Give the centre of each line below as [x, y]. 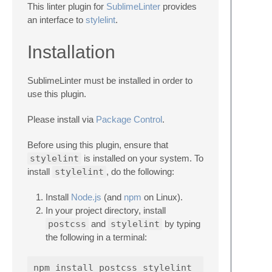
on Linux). [162, 197]
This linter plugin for [67, 6]
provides [178, 6]
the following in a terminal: [96, 237]
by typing [181, 224]
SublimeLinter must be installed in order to [110, 80]
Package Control [129, 119]
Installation [71, 52]
